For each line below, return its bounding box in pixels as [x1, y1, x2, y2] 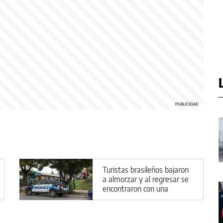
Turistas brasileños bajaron [103, 164, 189, 175]
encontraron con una [103, 183, 168, 194]
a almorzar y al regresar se [103, 174, 189, 184]
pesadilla [103, 193, 130, 203]
